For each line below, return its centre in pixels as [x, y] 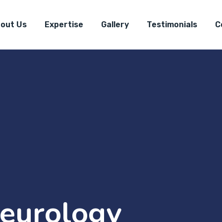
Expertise [64, 25]
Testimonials [172, 25]
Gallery [115, 25]
